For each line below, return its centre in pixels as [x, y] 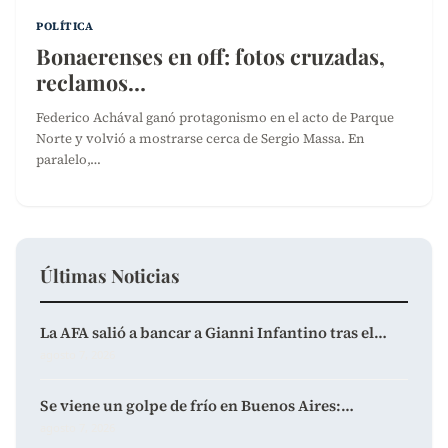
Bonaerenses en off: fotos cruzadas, [210, 55]
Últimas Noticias [110, 275]
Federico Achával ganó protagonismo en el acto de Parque [215, 116]
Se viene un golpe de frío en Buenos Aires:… [197, 405]
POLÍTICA [65, 25]
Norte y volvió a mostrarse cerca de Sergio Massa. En [200, 137]
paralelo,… [68, 158]
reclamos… [91, 81]
